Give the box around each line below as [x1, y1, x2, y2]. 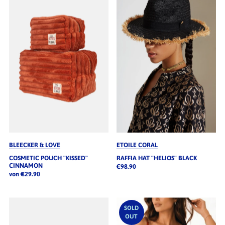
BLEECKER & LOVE [9, 141, 60, 149]
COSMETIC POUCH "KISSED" [9, 154, 88, 162]
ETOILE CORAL [116, 141, 158, 149]
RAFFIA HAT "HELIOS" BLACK [116, 154, 197, 162]
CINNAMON [9, 162, 43, 170]
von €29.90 [9, 170, 40, 178]
